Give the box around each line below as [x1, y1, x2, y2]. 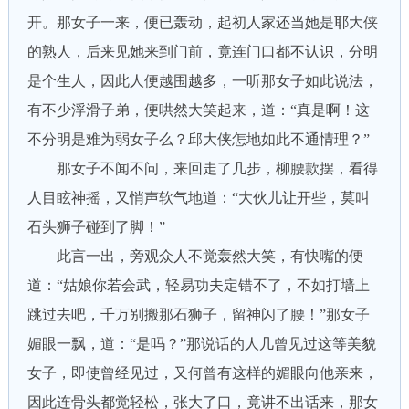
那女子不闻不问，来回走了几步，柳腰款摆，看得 [26, 161, 378, 176]
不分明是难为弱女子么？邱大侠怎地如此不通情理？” [26, 131, 370, 147]
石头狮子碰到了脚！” [26, 219, 165, 235]
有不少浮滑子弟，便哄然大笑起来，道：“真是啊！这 [26, 102, 370, 118]
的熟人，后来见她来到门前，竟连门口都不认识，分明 [26, 44, 378, 59]
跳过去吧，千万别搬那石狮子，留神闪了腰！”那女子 [26, 307, 370, 322]
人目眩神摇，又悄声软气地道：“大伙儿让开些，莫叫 [26, 190, 370, 205]
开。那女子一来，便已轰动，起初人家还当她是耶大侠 [26, 15, 378, 30]
